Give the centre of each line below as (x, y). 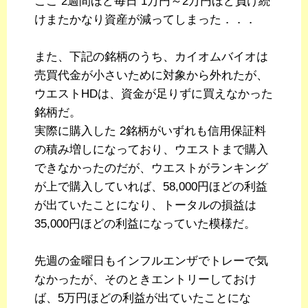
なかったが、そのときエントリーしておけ (145, 280)
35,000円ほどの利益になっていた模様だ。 (145, 224)
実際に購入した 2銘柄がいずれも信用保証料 (150, 131)
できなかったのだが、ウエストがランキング (151, 168)
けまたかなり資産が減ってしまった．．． (145, 20)
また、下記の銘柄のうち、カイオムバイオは (151, 57)
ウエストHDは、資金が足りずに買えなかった (154, 94)
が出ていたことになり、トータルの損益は (145, 206)
